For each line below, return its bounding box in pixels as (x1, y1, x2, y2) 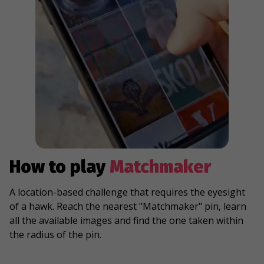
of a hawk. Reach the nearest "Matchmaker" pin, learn (9, 200, 246, 213)
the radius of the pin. (9, 228, 101, 241)
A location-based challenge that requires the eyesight (9, 186, 245, 199)
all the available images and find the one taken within (9, 214, 243, 227)
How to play (9, 156, 110, 177)
